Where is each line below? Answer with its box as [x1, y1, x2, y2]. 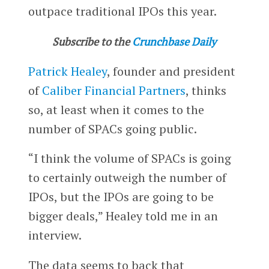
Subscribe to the [52, 34, 130, 49]
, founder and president [106, 62, 235, 79]
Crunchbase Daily [131, 34, 216, 49]
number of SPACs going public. [28, 120, 197, 137]
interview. [28, 227, 82, 244]
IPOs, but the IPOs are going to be [28, 189, 214, 205]
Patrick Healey [28, 62, 107, 79]
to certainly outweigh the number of [28, 169, 226, 186]
